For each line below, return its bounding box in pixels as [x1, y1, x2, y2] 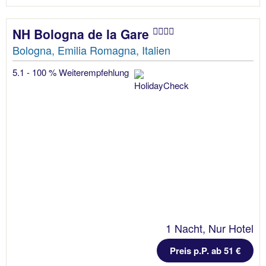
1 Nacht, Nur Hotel [166, 220, 254, 236]
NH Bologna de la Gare [12, 25, 153, 43]
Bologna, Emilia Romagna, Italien [12, 42, 170, 58]
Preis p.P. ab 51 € [170, 244, 240, 258]
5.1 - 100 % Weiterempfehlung [12, 66, 131, 79]
